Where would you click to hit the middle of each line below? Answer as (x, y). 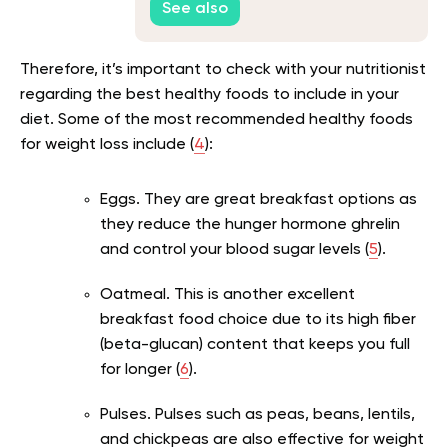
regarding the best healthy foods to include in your (209, 94)
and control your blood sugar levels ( (234, 249)
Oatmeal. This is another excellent (227, 294)
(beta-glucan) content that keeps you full (255, 344)
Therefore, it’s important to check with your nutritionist (223, 69)
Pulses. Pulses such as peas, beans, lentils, (257, 414)
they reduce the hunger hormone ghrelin (250, 224)
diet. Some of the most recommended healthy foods (216, 119)
